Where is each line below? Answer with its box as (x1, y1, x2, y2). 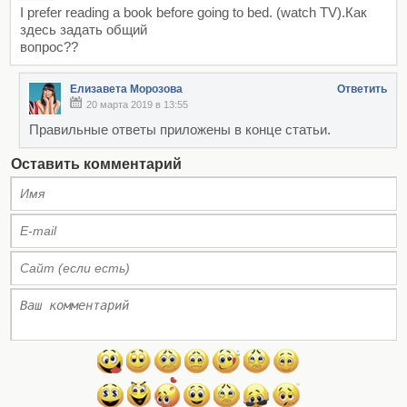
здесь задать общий (20, 21, 147, 37)
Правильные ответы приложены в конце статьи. (29, 121, 331, 137)
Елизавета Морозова (70, 82, 183, 95)
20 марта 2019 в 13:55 (86, 98, 188, 110)
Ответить (337, 82, 387, 95)
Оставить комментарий (11, 155, 182, 172)
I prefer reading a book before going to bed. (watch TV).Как (20, 4, 367, 20)
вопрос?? (20, 38, 78, 55)
